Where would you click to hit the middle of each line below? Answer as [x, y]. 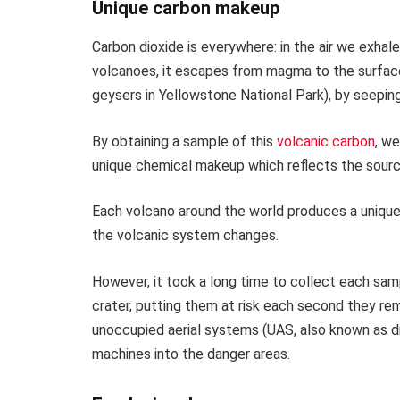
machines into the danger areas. [191, 354]
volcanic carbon [326, 141]
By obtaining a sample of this [184, 141]
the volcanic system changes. [185, 236]
